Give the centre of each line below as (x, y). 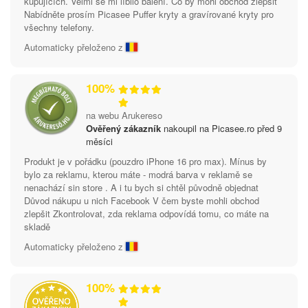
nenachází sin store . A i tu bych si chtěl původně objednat (141, 187)
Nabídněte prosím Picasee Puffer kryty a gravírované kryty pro (149, 14)
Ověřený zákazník (123, 128)
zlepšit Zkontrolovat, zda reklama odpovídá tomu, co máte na (146, 213)
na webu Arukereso (124, 115)
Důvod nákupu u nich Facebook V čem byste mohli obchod (142, 200)
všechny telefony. (59, 27)
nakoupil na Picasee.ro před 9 (221, 128)
